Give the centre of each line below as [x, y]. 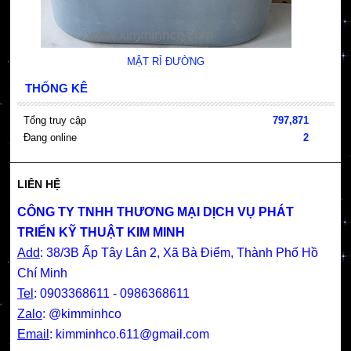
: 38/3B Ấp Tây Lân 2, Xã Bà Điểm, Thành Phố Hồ [179, 253]
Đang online [50, 138]
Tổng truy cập [54, 121]
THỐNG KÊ [56, 89]
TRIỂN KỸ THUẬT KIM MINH [101, 233]
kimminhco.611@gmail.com [132, 335]
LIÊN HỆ [38, 185]
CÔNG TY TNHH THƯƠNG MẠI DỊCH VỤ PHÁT [155, 212]
